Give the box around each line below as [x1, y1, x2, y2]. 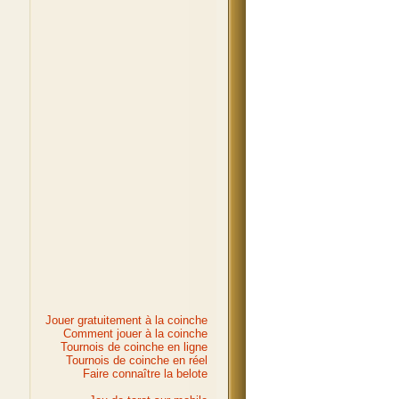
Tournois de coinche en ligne [61, 340, 208, 354]
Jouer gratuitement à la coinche [45, 313, 208, 327]
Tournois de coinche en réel [66, 354, 208, 367]
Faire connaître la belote [83, 367, 208, 380]
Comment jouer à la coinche [63, 327, 208, 340]
